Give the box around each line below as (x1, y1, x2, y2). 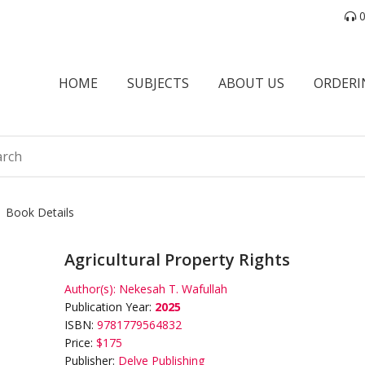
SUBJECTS (127, 74, 189, 93)
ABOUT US (218, 74, 284, 93)
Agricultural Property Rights (64, 248, 290, 270)
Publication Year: (64, 298, 155, 314)
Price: (64, 334, 96, 350)
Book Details (6, 204, 74, 220)
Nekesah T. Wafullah (119, 280, 227, 297)
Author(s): (64, 280, 116, 297)
